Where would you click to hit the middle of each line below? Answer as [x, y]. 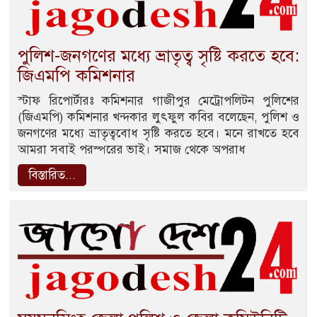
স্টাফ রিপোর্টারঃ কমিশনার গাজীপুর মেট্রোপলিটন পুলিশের [158, 101]
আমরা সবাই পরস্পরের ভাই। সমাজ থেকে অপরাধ [132, 150]
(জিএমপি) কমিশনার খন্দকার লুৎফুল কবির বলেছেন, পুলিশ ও [158, 117]
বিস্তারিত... [52, 175]
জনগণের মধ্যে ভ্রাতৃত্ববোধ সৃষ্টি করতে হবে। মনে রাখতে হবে [158, 134]
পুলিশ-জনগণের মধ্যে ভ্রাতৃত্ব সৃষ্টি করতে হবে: [158, 56]
